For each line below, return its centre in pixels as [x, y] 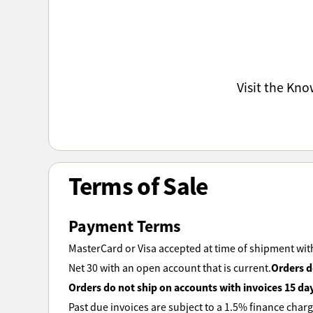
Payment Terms [124, 226]
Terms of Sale [138, 186]
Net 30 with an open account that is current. [169, 268]
